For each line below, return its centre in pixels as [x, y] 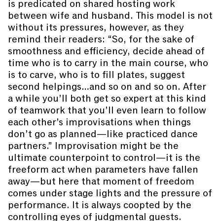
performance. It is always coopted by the [100, 205]
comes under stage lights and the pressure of [110, 193]
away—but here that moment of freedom [101, 181]
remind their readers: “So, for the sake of [101, 39]
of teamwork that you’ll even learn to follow [107, 110]
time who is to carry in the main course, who [108, 63]
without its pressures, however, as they [96, 27]
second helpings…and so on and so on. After [107, 87]
